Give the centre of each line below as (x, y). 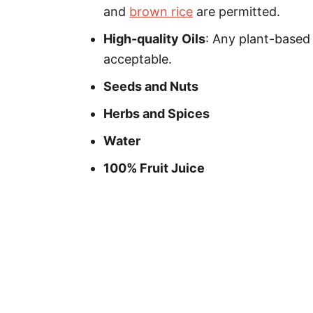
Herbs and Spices (156, 114)
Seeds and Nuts (151, 86)
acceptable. (138, 59)
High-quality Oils (154, 39)
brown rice (161, 12)
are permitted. (236, 12)
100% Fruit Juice (154, 168)
